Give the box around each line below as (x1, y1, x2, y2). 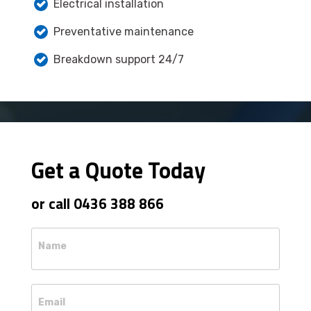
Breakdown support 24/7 (53, 53, 184, 66)
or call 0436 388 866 (31, 192, 164, 215)
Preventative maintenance (53, 25, 194, 38)
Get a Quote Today (31, 153, 205, 187)
